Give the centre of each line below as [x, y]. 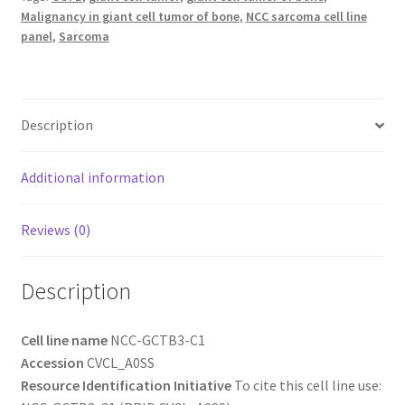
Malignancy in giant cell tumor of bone [130, 17]
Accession [52, 362]
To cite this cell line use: [306, 385]
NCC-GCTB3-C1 [156, 339]
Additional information [92, 178]
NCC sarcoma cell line [306, 17]
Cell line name [64, 339]
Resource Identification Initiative [126, 385]
